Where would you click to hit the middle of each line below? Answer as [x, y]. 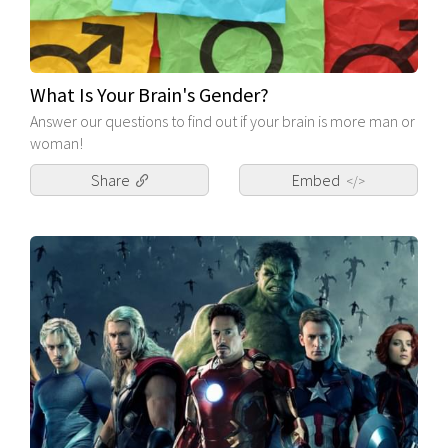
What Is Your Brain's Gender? [149, 95]
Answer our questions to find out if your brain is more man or [222, 121]
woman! [56, 143]
